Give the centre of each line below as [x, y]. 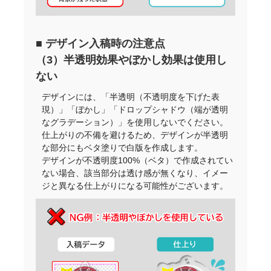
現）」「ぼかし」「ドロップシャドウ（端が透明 [135, 110]
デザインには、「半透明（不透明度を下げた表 [131, 97]
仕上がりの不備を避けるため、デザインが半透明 [135, 135]
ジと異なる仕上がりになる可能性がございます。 [135, 186]
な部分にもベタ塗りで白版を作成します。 [122, 148]
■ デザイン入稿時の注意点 [101, 44]
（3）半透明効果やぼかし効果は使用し [132, 60]
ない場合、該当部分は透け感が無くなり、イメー [135, 173]
